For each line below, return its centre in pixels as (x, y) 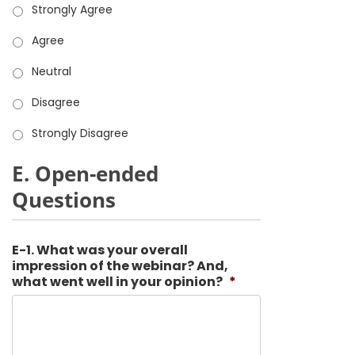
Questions (64, 200)
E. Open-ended (85, 174)
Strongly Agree (72, 10)
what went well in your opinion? (117, 282)
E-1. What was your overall (100, 250)
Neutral (52, 71)
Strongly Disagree (80, 133)
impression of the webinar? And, (120, 266)
